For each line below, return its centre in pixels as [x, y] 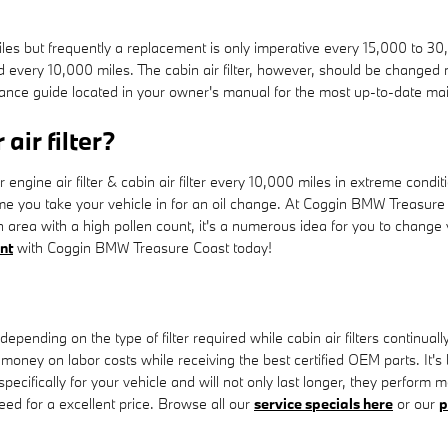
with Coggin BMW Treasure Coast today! [142, 247]
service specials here [323, 403]
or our [416, 403]
